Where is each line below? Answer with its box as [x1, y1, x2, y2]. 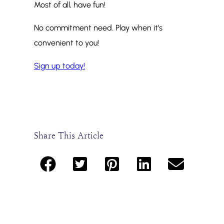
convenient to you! [34, 38, 99, 48]
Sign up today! [34, 61, 85, 71]
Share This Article [34, 130, 103, 141]
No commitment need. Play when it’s [34, 23, 162, 33]
